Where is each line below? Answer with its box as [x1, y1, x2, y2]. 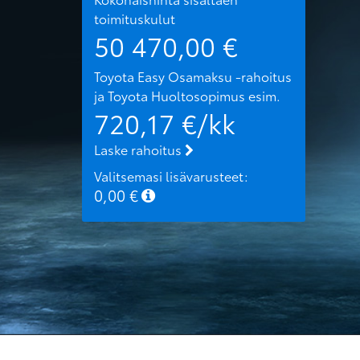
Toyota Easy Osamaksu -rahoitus [94, 66, 292, 85]
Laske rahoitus [94, 139, 185, 158]
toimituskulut [94, 8, 175, 27]
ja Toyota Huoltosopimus [94, 85, 245, 104]
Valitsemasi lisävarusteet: [94, 166, 248, 186]
